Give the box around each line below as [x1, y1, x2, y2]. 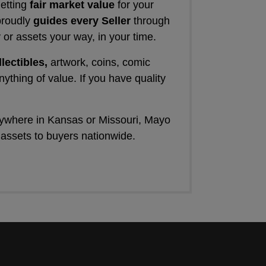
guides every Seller [33, 14, 131, 27]
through [131, 14, 170, 27]
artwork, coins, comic [50, 56, 150, 68]
